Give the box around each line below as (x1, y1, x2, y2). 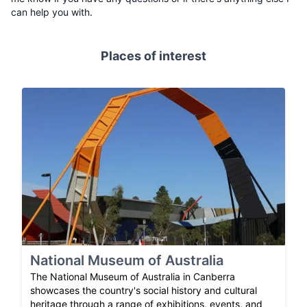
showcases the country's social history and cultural (30, 284, 257, 297)
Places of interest (101, 49, 206, 63)
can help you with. (11, 6, 93, 18)
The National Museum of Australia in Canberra (30, 271, 235, 283)
